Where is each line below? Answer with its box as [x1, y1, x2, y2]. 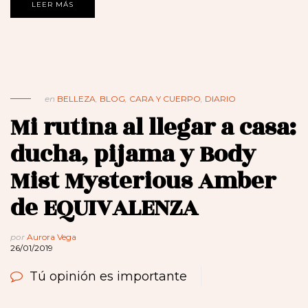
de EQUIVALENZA [10, 190, 198, 226]
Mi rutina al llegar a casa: [10, 110, 296, 146]
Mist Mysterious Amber [10, 164, 276, 199]
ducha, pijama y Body [10, 137, 256, 173]
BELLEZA [57, 93, 96, 104]
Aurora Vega [27, 232, 76, 243]
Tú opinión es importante [30, 269, 187, 285]
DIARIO [205, 93, 236, 104]
